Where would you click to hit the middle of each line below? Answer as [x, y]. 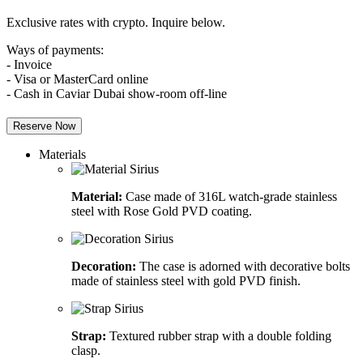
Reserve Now [44, 126]
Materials [62, 154]
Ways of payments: [55, 49]
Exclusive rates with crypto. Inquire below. [116, 22]
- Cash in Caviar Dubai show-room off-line [117, 93]
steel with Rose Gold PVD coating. [162, 211]
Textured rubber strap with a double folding [219, 335]
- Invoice [29, 64]
